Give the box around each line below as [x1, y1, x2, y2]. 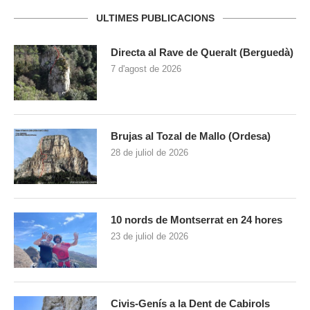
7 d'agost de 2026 [111, 64, 181, 75]
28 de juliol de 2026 [111, 147, 188, 158]
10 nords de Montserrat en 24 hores [111, 214, 282, 226]
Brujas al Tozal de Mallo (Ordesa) [111, 130, 271, 143]
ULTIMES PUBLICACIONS [95, 12, 215, 24]
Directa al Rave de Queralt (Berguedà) [111, 46, 293, 59]
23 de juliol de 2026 [111, 231, 188, 242]
